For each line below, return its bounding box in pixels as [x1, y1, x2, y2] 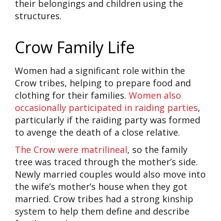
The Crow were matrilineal [15, 143, 127, 155]
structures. [15, 9, 64, 22]
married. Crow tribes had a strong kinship [15, 192, 193, 205]
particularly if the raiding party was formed [15, 113, 200, 126]
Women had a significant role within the [15, 64, 185, 76]
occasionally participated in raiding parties [15, 101, 198, 113]
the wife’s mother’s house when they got [15, 180, 187, 192]
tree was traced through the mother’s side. [15, 155, 198, 168]
